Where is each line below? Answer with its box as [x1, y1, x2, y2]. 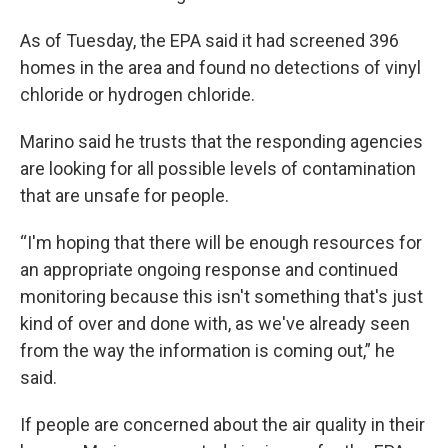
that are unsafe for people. [20, 185, 229, 207]
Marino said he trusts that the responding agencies [20, 131, 423, 153]
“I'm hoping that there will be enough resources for [20, 232, 422, 254]
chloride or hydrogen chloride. [20, 84, 255, 106]
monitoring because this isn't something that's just [20, 286, 423, 308]
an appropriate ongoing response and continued [20, 259, 398, 281]
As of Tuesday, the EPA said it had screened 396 [20, 30, 399, 52]
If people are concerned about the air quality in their [20, 414, 425, 436]
